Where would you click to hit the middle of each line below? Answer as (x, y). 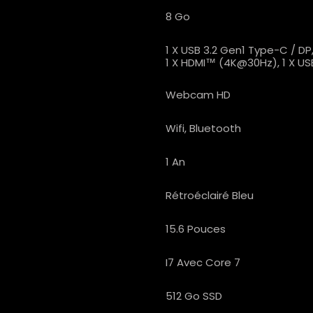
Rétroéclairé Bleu (209, 195)
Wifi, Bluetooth (203, 128)
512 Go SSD (194, 296)
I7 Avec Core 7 (203, 262)
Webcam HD (198, 94)
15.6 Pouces (195, 228)
